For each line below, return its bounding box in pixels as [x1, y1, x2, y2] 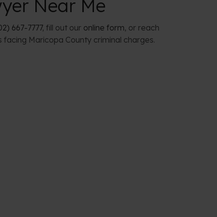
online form [83, 22, 124, 32]
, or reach [124, 22, 159, 32]
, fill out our [42, 22, 83, 32]
